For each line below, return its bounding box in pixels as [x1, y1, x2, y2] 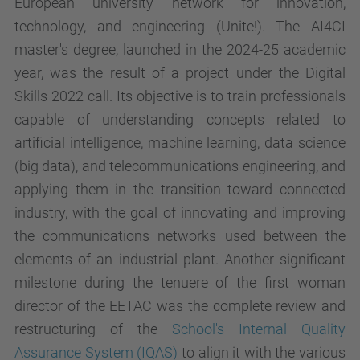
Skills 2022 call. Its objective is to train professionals [14, 88, 346, 104]
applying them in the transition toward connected [14, 181, 346, 198]
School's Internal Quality [172, 321, 346, 337]
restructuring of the [14, 321, 172, 337]
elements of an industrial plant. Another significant [14, 251, 346, 268]
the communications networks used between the [14, 227, 346, 244]
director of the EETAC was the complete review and [14, 297, 346, 314]
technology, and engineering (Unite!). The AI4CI [14, 18, 346, 35]
